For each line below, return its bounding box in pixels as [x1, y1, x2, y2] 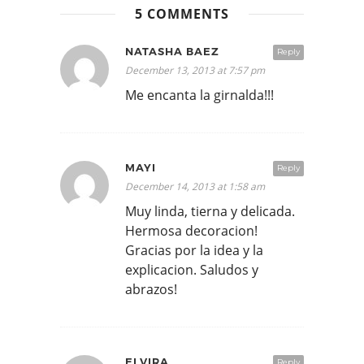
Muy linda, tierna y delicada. [125, 202, 295, 221]
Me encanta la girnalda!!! [125, 86, 274, 105]
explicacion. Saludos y [125, 261, 258, 279]
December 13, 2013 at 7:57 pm [125, 63, 265, 78]
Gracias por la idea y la [125, 241, 263, 260]
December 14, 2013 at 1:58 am [125, 180, 265, 194]
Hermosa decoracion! [125, 222, 258, 240]
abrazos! [125, 280, 177, 299]
